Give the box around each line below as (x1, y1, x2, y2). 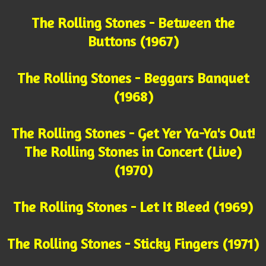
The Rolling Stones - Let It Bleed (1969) (13, 198, 253, 216)
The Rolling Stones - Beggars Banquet (17, 69, 249, 87)
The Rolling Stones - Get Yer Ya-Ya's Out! (11, 125, 255, 142)
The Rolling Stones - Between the (31, 14, 235, 32)
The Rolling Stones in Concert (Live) (24, 143, 242, 161)
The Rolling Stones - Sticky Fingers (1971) (7, 235, 259, 253)
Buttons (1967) (87, 33, 179, 50)
